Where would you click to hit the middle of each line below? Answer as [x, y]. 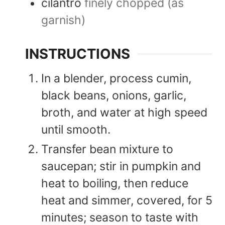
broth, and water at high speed [124, 112]
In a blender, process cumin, [116, 78]
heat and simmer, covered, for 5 [127, 200]
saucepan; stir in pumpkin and [121, 166]
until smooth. [76, 129]
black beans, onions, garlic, [114, 95]
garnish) [63, 20]
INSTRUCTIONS [78, 54]
